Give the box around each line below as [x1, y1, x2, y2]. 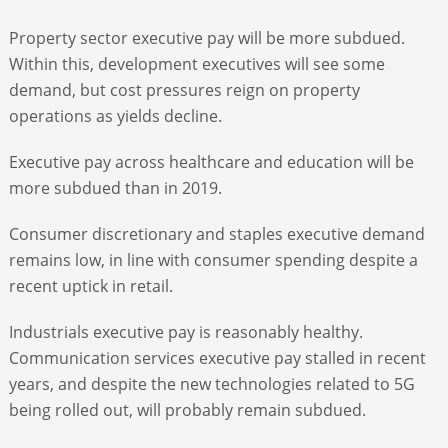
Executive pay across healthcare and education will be [8, 150, 414, 173]
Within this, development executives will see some [8, 52, 385, 75]
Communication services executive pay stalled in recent [8, 346, 426, 369]
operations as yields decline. [8, 104, 222, 127]
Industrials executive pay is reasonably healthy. [8, 320, 363, 343]
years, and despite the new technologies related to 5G [8, 372, 415, 395]
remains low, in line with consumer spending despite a [8, 248, 418, 271]
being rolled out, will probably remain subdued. [8, 398, 366, 421]
